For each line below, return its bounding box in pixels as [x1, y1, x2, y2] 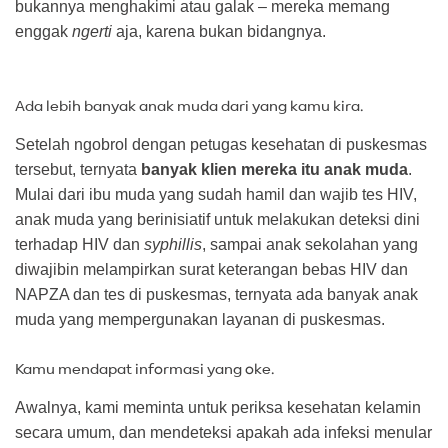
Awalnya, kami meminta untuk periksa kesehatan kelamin [15, 398, 421, 416]
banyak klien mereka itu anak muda [141, 160, 408, 178]
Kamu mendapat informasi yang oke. [15, 361, 274, 377]
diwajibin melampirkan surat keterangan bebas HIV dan [15, 260, 408, 278]
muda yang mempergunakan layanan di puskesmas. [15, 310, 385, 328]
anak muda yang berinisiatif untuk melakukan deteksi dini [15, 210, 420, 228]
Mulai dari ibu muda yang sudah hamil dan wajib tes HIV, [15, 185, 417, 203]
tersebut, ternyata [15, 160, 141, 178]
